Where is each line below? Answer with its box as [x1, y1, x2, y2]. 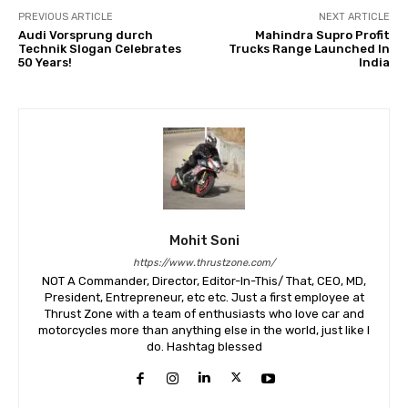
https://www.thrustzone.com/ [133, 257, 275, 270]
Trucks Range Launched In [228, 42, 390, 56]
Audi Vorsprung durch [18, 28, 153, 43]
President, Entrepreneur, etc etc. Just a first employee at [44, 291, 364, 305]
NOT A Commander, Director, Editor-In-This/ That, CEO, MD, [42, 274, 366, 289]
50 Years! [18, 56, 72, 70]
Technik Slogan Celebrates [18, 42, 181, 56]
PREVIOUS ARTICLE [18, 11, 113, 24]
